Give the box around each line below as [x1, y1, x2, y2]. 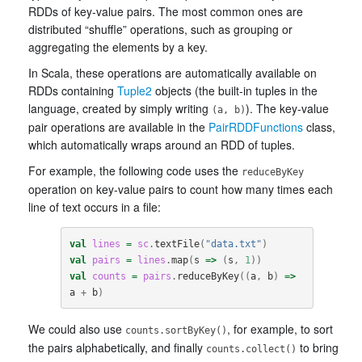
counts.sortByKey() [125, 325, 227, 336]
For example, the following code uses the [28, 162, 242, 179]
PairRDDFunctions [208, 119, 303, 135]
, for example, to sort [227, 321, 333, 337]
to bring [297, 339, 339, 356]
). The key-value [246, 100, 329, 116]
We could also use [28, 321, 125, 337]
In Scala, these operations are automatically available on [28, 65, 317, 81]
